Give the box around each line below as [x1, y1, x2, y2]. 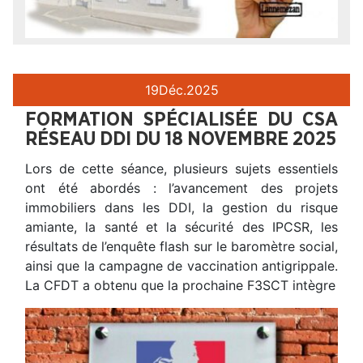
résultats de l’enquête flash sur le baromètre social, [25, 237, 338, 254]
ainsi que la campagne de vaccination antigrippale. [25, 257, 338, 274]
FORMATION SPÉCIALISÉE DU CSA [25, 109, 338, 130]
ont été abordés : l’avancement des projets [25, 179, 338, 196]
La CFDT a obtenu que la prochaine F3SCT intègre [25, 276, 335, 293]
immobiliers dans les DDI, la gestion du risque [25, 199, 338, 216]
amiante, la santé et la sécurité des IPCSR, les [25, 218, 338, 235]
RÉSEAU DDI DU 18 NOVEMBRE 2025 [25, 129, 336, 149]
